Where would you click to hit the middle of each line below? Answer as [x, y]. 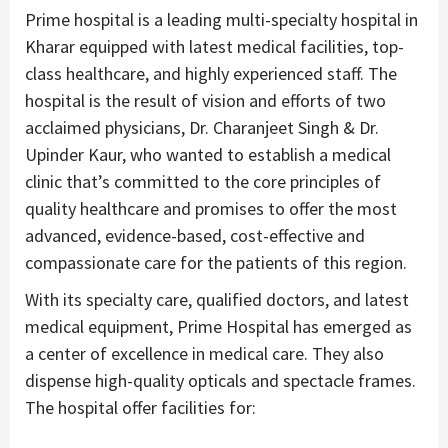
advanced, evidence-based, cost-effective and [195, 235]
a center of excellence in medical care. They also [204, 353]
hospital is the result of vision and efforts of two [205, 100]
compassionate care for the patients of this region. [216, 262]
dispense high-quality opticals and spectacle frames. [220, 380]
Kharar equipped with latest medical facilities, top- [214, 46]
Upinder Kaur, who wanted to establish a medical [208, 154]
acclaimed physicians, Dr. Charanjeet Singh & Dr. [202, 127]
